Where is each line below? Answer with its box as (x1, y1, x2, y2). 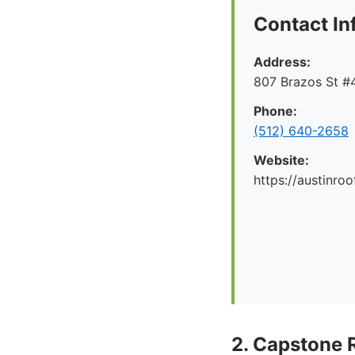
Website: (254, 152, 309, 168)
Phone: (254, 103, 297, 119)
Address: (254, 54, 311, 70)
